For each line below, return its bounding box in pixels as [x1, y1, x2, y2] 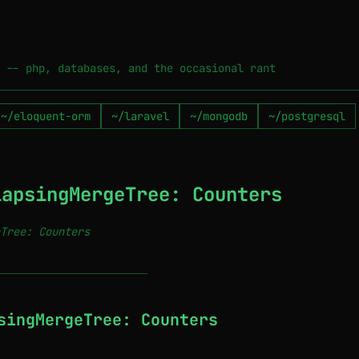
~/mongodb [190, 109, 248, 123]
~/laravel [111, 109, 169, 123]
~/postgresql [268, 109, 345, 123]
